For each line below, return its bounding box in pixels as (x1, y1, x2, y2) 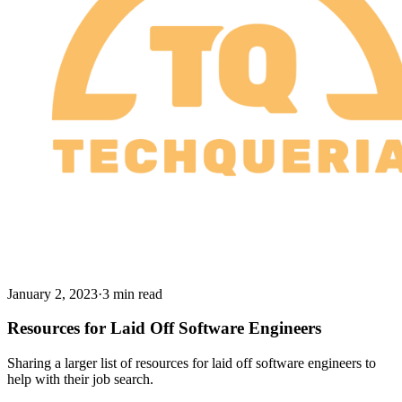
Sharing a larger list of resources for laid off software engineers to (7, 355, 376, 371)
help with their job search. (7, 371, 153, 388)
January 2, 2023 (7, 285, 98, 301)
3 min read (102, 285, 162, 301)
